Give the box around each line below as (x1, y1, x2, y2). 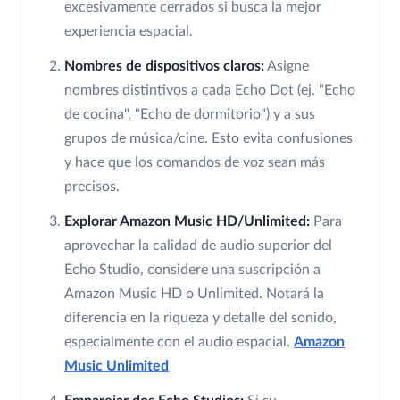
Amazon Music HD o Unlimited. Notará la (64, 287, 324, 302)
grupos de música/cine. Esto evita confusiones (64, 131, 353, 146)
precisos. (64, 179, 120, 195)
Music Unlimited (64, 359, 169, 374)
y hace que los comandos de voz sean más (64, 155, 325, 171)
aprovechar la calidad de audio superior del (64, 238, 332, 254)
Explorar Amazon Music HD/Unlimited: (64, 214, 310, 229)
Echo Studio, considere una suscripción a (64, 262, 321, 278)
